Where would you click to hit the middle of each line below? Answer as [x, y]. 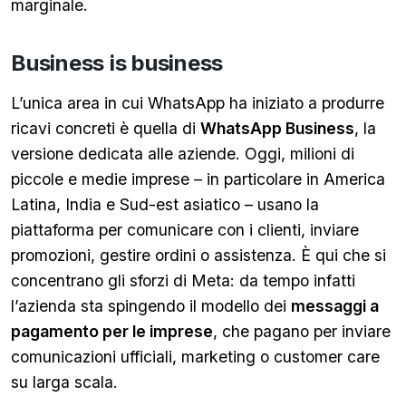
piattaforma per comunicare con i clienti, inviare [185, 230]
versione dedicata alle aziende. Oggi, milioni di [183, 154]
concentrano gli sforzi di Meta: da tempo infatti [183, 280]
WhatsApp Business [277, 128]
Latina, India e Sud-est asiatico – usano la [165, 204]
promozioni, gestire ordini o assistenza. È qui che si [198, 255]
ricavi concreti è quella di [106, 128]
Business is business [117, 63]
